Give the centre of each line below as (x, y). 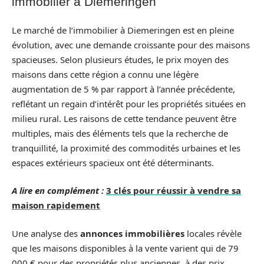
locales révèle (213, 233)
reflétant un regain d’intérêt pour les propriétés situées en (129, 103)
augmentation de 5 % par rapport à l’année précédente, (123, 89)
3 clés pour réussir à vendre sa (174, 190)
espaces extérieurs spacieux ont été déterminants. (113, 162)
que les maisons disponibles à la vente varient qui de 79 (125, 248)
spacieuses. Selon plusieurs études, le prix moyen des (120, 59)
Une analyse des (46, 233)
